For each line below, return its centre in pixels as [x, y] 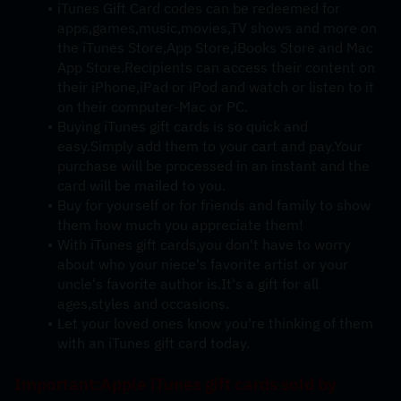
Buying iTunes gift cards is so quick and [182, 126]
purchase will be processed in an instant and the [213, 166]
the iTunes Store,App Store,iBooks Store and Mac [215, 47]
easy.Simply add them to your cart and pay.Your [210, 146]
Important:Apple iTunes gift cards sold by [175, 384]
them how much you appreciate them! [180, 225]
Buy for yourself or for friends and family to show [213, 205]
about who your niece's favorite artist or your [203, 264]
